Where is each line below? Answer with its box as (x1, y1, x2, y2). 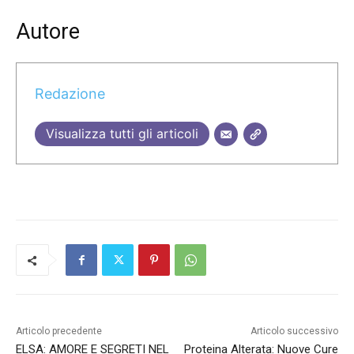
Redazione (34, 85, 105, 102)
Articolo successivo (250, 326, 338, 337)
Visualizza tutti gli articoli (45, 125, 198, 141)
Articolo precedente (16, 326, 102, 337)
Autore (16, 19, 80, 45)
